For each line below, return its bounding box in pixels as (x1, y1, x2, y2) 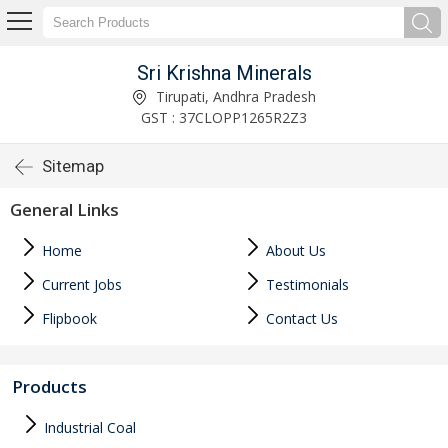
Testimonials (262, 275, 349, 294)
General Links (10, 198, 119, 221)
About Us (262, 241, 326, 260)
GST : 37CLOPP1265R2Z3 (141, 107, 307, 127)
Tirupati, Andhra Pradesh (152, 86, 316, 106)
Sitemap (42, 156, 104, 176)
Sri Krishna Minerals (136, 60, 312, 85)
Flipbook (38, 309, 97, 328)
